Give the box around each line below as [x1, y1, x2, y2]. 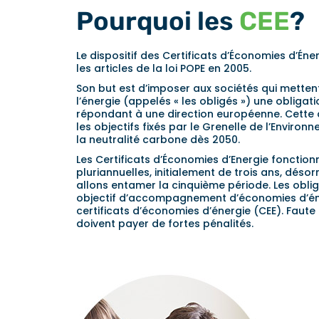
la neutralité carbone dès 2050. [76, 132, 240, 147]
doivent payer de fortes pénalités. [76, 216, 253, 231]
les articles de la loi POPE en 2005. [76, 61, 251, 75]
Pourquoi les [76, 6, 239, 36]
